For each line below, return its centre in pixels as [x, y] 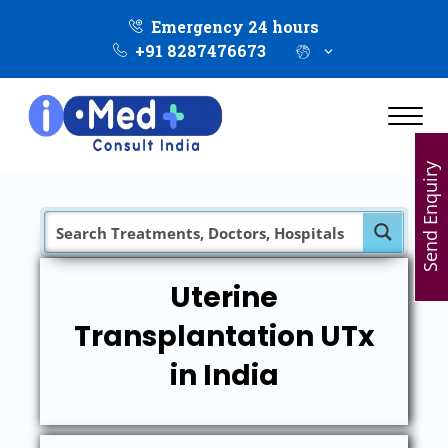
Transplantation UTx [224, 336]
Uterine [224, 297]
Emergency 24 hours [235, 26]
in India [224, 375]
